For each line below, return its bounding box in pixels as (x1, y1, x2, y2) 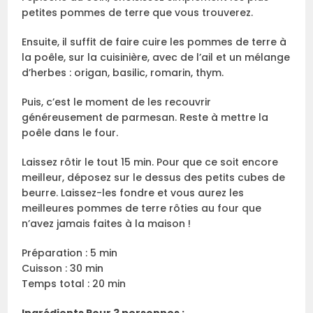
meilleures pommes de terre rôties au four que (22, 201, 262, 216)
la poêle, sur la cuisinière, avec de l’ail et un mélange (22, 50, 291, 65)
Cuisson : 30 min (22, 261, 104, 276)
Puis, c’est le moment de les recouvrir (22, 95, 212, 110)
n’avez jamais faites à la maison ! (22, 217, 191, 231)
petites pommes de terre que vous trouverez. (22, 6, 254, 20)
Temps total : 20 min (22, 277, 126, 291)
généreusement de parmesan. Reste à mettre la (22, 110, 269, 125)
